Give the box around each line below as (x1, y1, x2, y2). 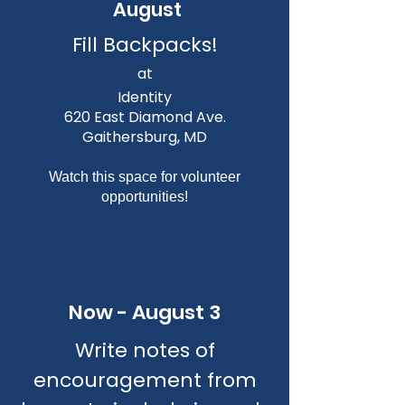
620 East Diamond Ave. (63, 107, 226, 127)
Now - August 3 (69, 298, 221, 326)
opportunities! (101, 189, 188, 204)
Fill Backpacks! (71, 31, 218, 59)
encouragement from (33, 366, 257, 394)
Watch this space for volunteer (49, 169, 240, 184)
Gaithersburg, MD (82, 127, 207, 147)
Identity (118, 87, 172, 108)
